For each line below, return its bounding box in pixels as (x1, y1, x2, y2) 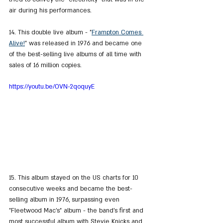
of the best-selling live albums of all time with (9, 50, 143, 59)
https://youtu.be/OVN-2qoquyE (9, 83, 95, 91)
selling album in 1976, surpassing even (9, 195, 121, 204)
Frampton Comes (92, 28, 143, 37)
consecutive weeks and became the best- (9, 184, 132, 193)
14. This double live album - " (9, 28, 92, 37)
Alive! (9, 39, 25, 48)
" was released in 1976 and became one (25, 39, 144, 48)
